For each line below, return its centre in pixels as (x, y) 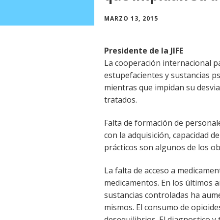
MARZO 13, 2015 (131, 18)
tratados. (121, 99)
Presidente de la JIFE (144, 50)
